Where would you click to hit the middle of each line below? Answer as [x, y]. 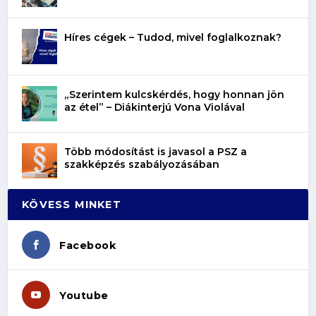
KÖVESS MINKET [72, 205]
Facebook [88, 246]
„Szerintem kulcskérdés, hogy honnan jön [175, 95]
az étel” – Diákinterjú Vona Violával [155, 108]
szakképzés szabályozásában [142, 165]
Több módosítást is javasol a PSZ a [156, 152]
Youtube [84, 296]
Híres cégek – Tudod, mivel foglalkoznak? [173, 38]
